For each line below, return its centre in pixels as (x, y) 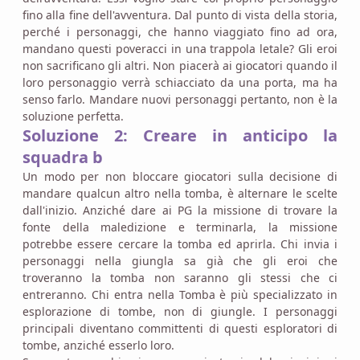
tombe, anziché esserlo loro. (98, 345)
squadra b (63, 157)
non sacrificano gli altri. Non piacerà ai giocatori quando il (180, 65)
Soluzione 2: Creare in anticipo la (180, 135)
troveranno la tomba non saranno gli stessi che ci (180, 277)
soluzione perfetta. (73, 116)
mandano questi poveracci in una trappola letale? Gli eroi (180, 48)
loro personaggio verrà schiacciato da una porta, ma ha (180, 82)
